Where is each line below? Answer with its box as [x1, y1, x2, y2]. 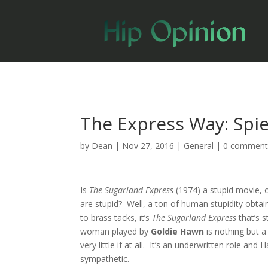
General [184, 139, 214, 151]
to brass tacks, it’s [80, 211, 153, 223]
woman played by [80, 225, 151, 237]
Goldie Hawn [151, 225, 205, 237]
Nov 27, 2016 [122, 139, 175, 151]
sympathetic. [80, 252, 130, 264]
